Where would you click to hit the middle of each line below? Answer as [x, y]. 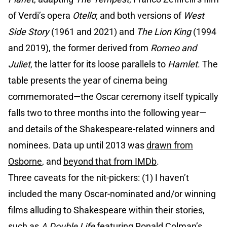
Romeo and [174, 48]
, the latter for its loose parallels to [99, 64]
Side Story [29, 32]
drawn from [170, 145]
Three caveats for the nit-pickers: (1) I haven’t [99, 178]
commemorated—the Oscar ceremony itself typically [113, 97]
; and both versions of [140, 16]
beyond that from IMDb [110, 162]
